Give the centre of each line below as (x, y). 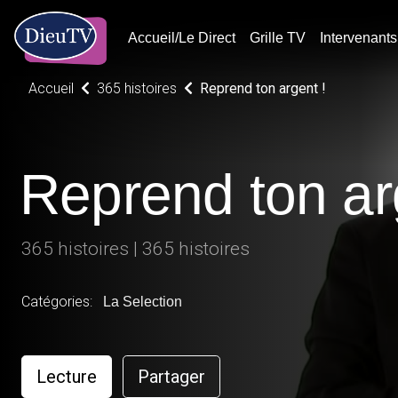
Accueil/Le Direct (181, 37)
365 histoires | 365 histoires (135, 249)
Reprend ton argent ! (263, 88)
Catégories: (59, 302)
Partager (171, 377)
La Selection (143, 302)
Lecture (67, 377)
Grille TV (277, 37)
